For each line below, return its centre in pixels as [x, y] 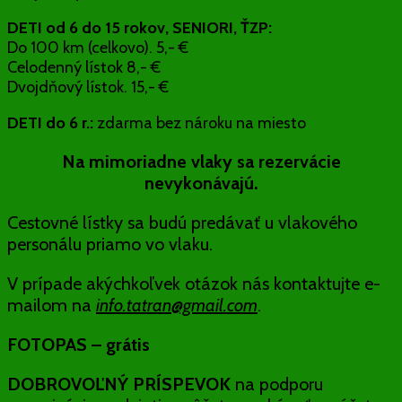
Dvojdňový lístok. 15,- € [88, 87]
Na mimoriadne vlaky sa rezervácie [201, 162]
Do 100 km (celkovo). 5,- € [98, 48]
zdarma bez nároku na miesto [201, 123]
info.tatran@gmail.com [177, 306]
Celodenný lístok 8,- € [84, 68]
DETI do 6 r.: [52, 123]
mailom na [52, 306]
